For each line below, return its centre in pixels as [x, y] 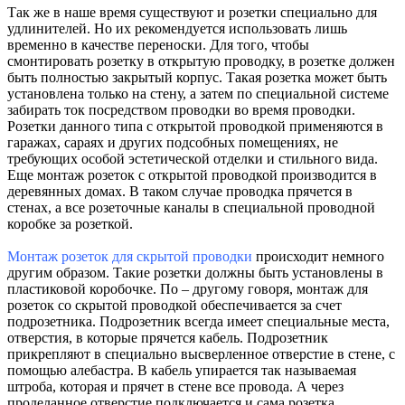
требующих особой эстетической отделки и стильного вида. [193, 158]
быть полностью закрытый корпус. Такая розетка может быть [197, 77]
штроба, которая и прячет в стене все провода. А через [175, 386]
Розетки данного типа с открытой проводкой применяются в [195, 126]
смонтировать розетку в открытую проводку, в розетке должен [201, 61]
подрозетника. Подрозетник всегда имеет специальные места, [198, 321]
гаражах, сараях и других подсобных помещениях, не [173, 142]
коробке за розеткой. [70, 223]
